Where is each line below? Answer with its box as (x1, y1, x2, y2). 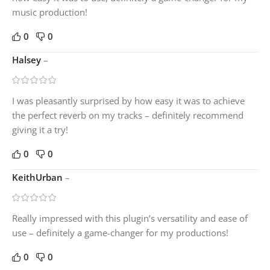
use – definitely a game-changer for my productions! (12, 226, 228, 239)
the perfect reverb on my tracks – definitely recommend (12, 108, 243, 121)
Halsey (12, 53, 43, 66)
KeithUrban (12, 171, 65, 183)
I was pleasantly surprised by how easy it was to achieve (12, 94, 245, 107)
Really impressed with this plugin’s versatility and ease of (12, 212, 248, 224)
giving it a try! (12, 123, 68, 136)
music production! (12, 5, 87, 18)
